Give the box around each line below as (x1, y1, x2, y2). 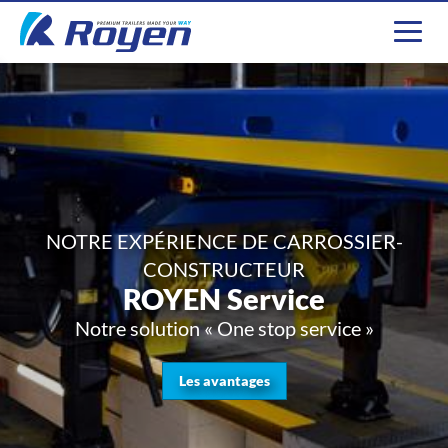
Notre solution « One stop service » (74, 315, 374, 340)
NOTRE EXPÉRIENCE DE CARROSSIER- (45, 228, 403, 253)
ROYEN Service (123, 280, 325, 316)
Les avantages (178, 371, 270, 389)
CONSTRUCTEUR (143, 256, 305, 281)
